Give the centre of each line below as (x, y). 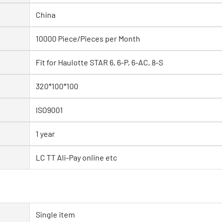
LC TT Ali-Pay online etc (76, 157)
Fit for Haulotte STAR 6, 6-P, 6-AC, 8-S (99, 62)
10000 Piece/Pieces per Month (88, 38)
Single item (55, 214)
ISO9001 (49, 110)
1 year (45, 133)
